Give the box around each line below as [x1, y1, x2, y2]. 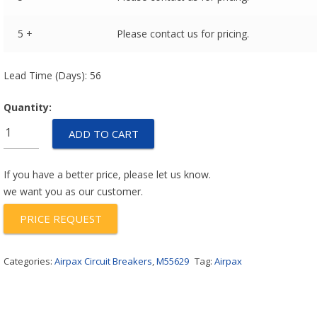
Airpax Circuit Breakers [54, 255, 153, 267]
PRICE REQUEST [19, 212, 102, 226]
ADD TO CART [68, 127, 139, 141]
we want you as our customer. [4, 185, 144, 198]
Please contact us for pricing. [116, 27, 249, 40]
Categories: [4, 255, 55, 267]
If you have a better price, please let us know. [4, 168, 212, 181]
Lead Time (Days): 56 [4, 69, 102, 82]
